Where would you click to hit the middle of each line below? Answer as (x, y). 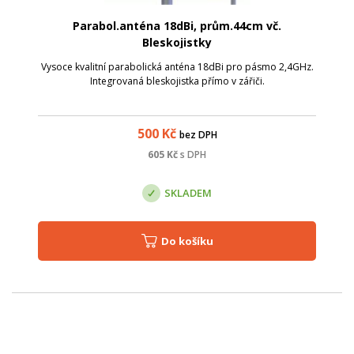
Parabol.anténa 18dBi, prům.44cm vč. (177, 25)
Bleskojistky (177, 42)
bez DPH (198, 134)
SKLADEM (188, 193)
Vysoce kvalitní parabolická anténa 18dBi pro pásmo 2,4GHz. (177, 66)
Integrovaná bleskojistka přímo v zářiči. (177, 81)
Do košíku (191, 241)
